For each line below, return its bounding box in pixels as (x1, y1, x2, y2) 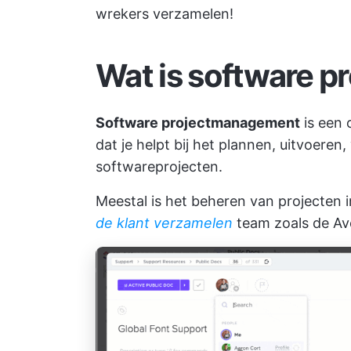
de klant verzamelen (96, 215, 233, 231)
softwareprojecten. (96, 158, 223, 175)
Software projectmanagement (96, 114, 300, 131)
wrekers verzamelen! (96, 5, 233, 22)
